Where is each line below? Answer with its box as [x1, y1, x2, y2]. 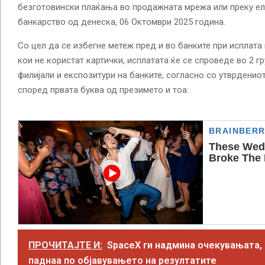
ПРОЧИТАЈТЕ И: [28, 240, 102, 251]
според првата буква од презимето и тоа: [18, 84, 189, 95]
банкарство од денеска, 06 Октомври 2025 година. [18, 16, 225, 27]
